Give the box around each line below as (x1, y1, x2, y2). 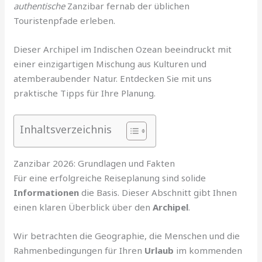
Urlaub (144, 244, 174, 257)
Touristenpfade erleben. (13, 15, 116, 27)
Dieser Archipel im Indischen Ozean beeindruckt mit (13, 43, 232, 56)
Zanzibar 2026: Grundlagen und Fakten (13, 157, 175, 170)
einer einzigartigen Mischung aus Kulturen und (13, 58, 207, 70)
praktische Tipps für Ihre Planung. (13, 87, 156, 99)
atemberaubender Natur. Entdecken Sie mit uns (13, 73, 212, 85)
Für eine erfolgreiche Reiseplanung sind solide (13, 172, 206, 184)
